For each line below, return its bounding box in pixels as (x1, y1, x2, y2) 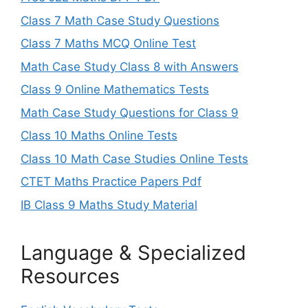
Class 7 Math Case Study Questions (21, 13, 219, 27)
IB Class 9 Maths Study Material (21, 197, 197, 212)
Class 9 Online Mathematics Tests (21, 82, 209, 97)
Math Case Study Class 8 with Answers (21, 59, 239, 74)
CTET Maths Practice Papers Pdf (21, 175, 201, 189)
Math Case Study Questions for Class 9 (21, 105, 239, 120)
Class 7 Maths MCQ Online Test (21, 36, 196, 51)
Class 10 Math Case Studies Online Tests (21, 151, 248, 166)
